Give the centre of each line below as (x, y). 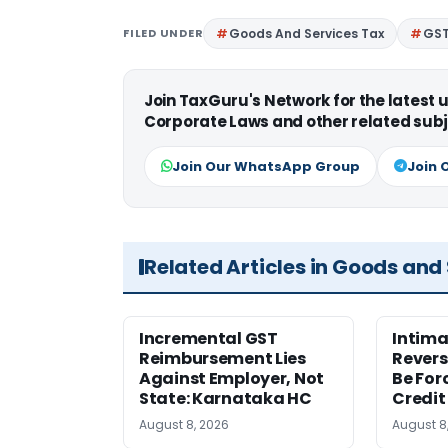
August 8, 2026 (184, 425)
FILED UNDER (163, 33)
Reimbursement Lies (222, 359)
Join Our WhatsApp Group (266, 167)
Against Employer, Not (231, 379)
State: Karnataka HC (225, 399)
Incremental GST (208, 339)
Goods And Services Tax (307, 34)
